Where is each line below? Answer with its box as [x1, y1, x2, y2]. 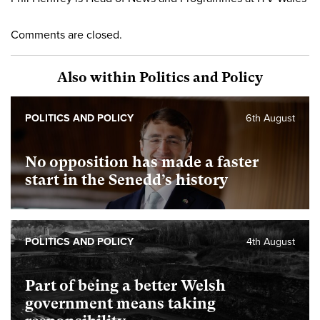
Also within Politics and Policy [57, 69, 263, 86]
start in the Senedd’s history [25, 171, 228, 189]
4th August [246, 235, 295, 248]
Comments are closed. [11, 27, 122, 42]
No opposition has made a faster [25, 153, 259, 171]
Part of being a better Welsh [25, 276, 226, 294]
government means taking [25, 294, 216, 312]
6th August [246, 111, 295, 124]
